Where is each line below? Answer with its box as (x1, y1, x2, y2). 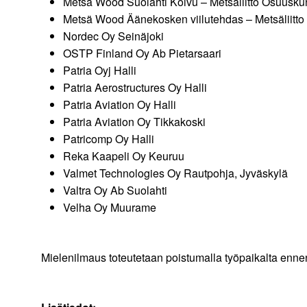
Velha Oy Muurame (63, 199, 206, 216)
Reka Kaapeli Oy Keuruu (63, 148, 184, 164)
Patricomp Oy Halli (63, 131, 154, 147)
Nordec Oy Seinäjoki (63, 28, 164, 45)
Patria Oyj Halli (63, 62, 139, 79)
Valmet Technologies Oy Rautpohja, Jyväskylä (63, 165, 291, 182)
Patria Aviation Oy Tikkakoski (63, 114, 206, 130)
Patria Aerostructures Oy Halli (63, 79, 207, 96)
